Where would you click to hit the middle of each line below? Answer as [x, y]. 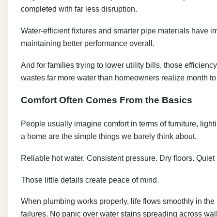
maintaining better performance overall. [88, 43]
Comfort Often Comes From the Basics [107, 100]
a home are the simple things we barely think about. [109, 136]
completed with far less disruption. [79, 9]
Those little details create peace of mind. [90, 179]
